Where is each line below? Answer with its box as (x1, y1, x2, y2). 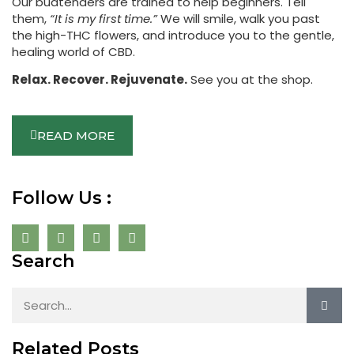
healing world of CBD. (12, 43, 135, 60)
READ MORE (37, 128, 115, 144)
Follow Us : (12, 187, 111, 209)
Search (12, 250, 74, 273)
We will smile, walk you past (157, 9, 320, 27)
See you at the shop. (187, 71, 313, 88)
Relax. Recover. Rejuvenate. (12, 71, 187, 88)
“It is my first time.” (50, 9, 157, 27)
